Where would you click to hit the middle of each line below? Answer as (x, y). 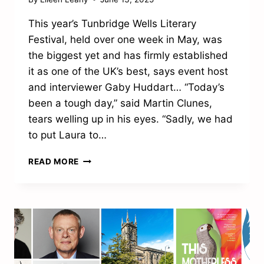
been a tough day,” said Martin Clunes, (120, 103)
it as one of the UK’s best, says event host (128, 71)
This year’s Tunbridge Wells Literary (112, 23)
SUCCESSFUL (107, 208)
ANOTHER (100, 195)
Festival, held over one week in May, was (125, 39)
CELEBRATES (106, 183)
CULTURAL (102, 158)
